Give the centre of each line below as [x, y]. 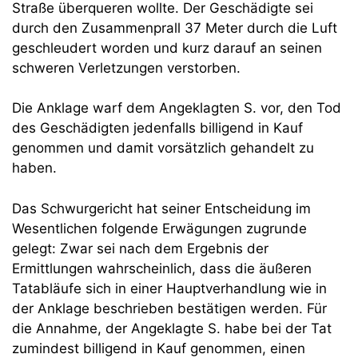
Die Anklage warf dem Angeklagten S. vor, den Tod [177, 108]
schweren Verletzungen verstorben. [126, 68]
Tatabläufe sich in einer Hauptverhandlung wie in [169, 288]
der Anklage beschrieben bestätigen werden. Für [169, 308]
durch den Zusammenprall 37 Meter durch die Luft [175, 28]
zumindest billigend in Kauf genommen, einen [159, 348]
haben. [34, 168]
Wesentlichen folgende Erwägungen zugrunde [159, 228]
